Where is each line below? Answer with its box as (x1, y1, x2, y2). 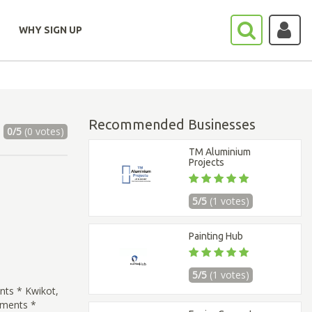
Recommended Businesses (88, 116, 256, 132)
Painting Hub (189, 231, 244, 242)
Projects (189, 157, 225, 168)
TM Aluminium (189, 146, 251, 157)
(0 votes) (21, 125, 64, 138)
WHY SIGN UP (19, 24, 82, 36)
